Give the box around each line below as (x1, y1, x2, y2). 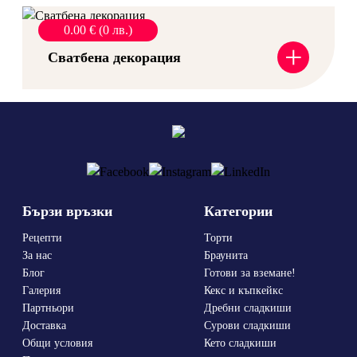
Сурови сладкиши (204, 320, 291, 332)
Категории (204, 203, 273, 220)
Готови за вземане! (204, 267, 296, 280)
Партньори (22, 302, 74, 315)
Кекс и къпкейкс (204, 284, 283, 297)
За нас (22, 249, 52, 262)
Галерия (22, 284, 61, 297)
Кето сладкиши (204, 337, 277, 350)
